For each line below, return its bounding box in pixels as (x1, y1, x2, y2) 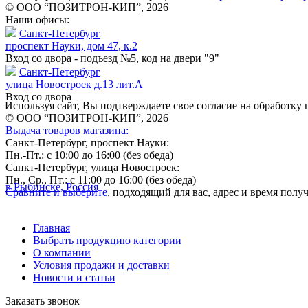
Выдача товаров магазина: (5, 124, 129, 137)
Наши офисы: (5, 14, 69, 26)
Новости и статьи (33, 272, 115, 284)
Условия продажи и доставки (33, 259, 170, 272)
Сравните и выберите (5, 186, 107, 199)
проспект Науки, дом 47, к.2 (5, 40, 137, 52)
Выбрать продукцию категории (33, 234, 181, 247)
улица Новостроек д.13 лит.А (5, 78, 143, 91)
